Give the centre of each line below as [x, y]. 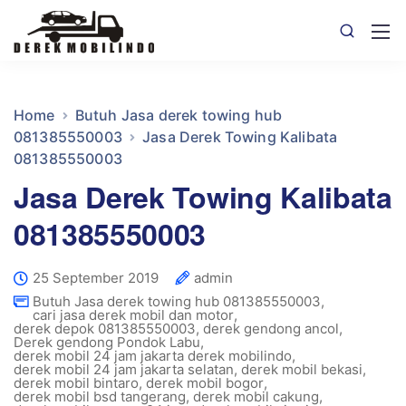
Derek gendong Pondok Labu [107, 342]
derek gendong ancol [271, 329]
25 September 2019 [96, 278]
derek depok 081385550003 [105, 329]
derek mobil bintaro [76, 383]
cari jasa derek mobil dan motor [133, 315]
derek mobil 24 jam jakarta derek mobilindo [153, 356]
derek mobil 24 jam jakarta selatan [124, 369]
